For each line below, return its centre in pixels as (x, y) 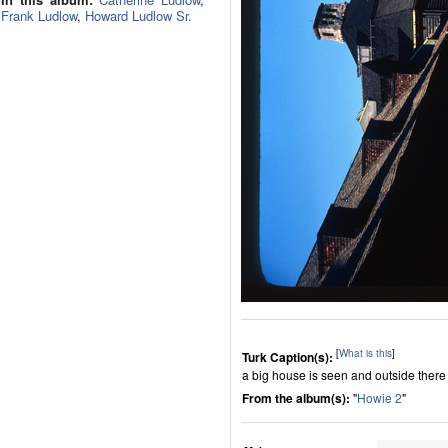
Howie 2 (379, 397)
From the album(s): (297, 398)
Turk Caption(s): (287, 357)
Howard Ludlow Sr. (138, 15)
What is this (365, 353)
